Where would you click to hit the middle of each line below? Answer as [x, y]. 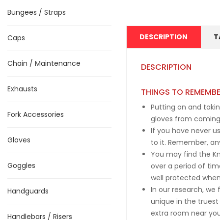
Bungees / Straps [37, 12]
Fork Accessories [36, 114]
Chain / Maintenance [44, 63]
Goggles [21, 165]
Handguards [28, 191]
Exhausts [22, 89]
